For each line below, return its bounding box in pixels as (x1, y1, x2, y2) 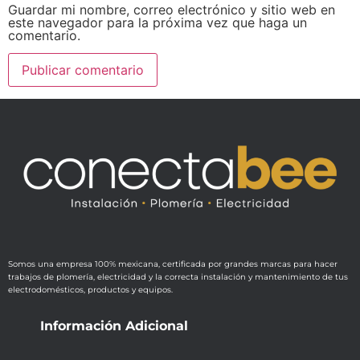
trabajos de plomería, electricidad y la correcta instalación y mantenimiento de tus (8, 272, 348, 283)
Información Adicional (40, 317, 188, 333)
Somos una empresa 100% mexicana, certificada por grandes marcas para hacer (8, 259, 337, 270)
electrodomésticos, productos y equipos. (8, 284, 173, 296)
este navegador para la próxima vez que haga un (8, 14, 307, 31)
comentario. (8, 27, 80, 43)
